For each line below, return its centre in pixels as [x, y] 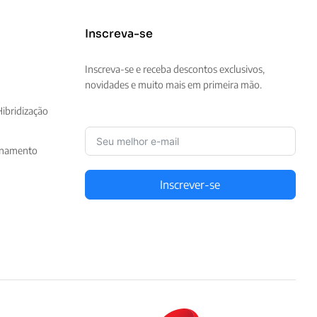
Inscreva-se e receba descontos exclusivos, [174, 69]
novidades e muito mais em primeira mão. [173, 85]
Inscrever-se [190, 184]
